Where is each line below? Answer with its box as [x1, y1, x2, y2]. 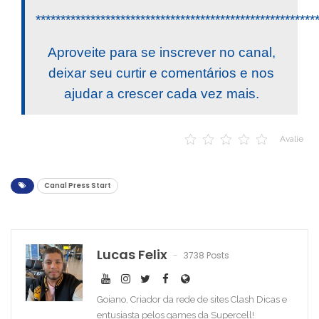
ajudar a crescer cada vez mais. [63, 85, 259, 101]
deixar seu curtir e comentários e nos [48, 65, 274, 80]
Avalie [279, 133, 303, 144]
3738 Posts [184, 249, 229, 261]
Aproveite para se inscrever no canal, [47, 44, 276, 60]
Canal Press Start [44, 179, 111, 191]
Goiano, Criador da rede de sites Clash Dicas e [97, 293, 287, 305]
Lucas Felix [97, 245, 167, 263]
